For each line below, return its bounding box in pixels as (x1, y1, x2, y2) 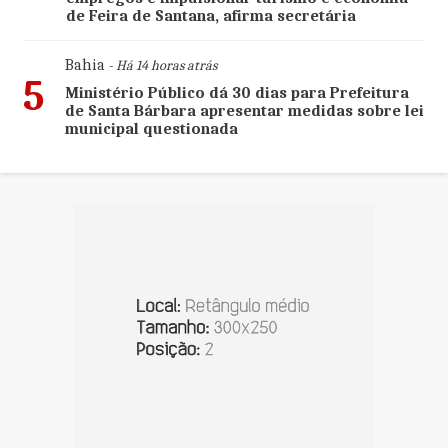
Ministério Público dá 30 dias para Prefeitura (64, 84, 409, 103)
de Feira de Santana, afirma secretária (65, 7, 356, 26)
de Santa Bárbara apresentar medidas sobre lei (64, 102, 424, 121)
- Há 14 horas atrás (104, 57, 217, 75)
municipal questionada (64, 120, 238, 139)
